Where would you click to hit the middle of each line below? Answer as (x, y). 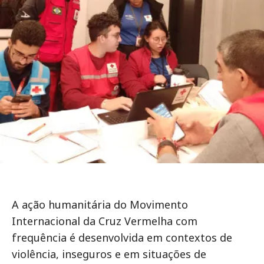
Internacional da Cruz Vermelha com (105, 221)
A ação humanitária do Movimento (100, 204)
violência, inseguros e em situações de (109, 254)
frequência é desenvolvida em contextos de (122, 237)
